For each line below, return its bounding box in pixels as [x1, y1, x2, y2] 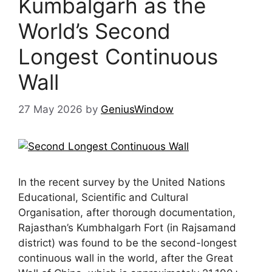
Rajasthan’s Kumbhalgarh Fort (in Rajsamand [18, 221, 236, 234]
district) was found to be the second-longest [18, 236, 237, 249]
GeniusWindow [101, 103, 174, 115]
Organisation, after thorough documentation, [18, 206, 236, 219]
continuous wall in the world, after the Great [18, 251, 233, 264]
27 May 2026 [18, 103, 83, 115]
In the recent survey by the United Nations [18, 175, 225, 188]
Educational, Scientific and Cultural [18, 191, 188, 203]
